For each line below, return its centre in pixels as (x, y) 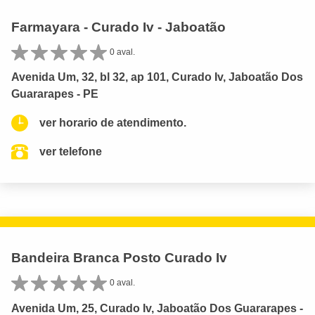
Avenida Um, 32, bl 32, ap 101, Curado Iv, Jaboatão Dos (157, 77)
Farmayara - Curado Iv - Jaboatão (118, 27)
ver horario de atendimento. (113, 123)
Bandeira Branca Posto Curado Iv (119, 258)
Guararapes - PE (55, 94)
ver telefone (71, 152)
